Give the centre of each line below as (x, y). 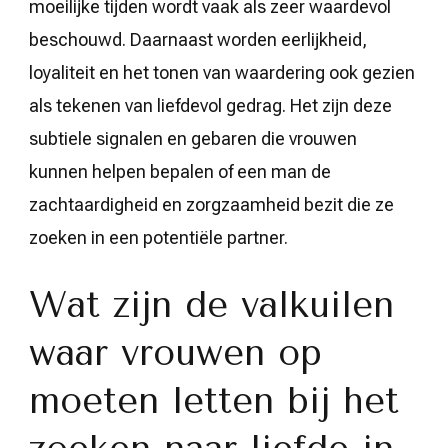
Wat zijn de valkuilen (211, 304)
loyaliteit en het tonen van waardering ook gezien (222, 72)
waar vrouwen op (175, 352)
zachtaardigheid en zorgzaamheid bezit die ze (211, 204)
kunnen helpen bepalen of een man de (180, 171)
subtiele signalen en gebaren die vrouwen (193, 138)
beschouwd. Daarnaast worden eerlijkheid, (198, 39)
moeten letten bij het (214, 400)
